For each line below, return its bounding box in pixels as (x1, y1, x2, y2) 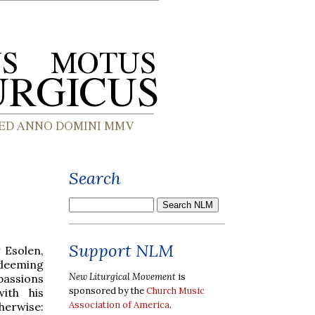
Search (69, 167, 121, 189)
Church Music (146, 284, 205, 297)
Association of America (69, 298, 169, 311)
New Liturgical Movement (69, 270, 176, 283)
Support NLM (69, 240, 174, 262)
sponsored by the (69, 284, 146, 297)
